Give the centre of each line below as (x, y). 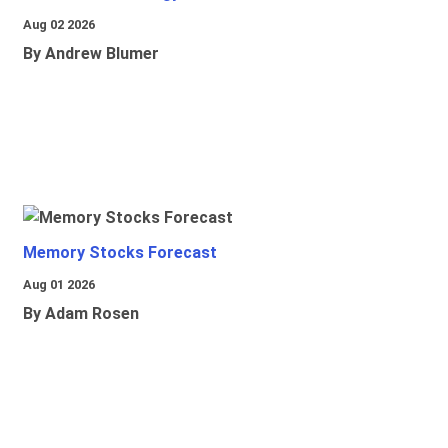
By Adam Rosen (81, 314)
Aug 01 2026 (59, 285)
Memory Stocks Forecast (120, 253)
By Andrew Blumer (91, 54)
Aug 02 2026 (59, 25)
